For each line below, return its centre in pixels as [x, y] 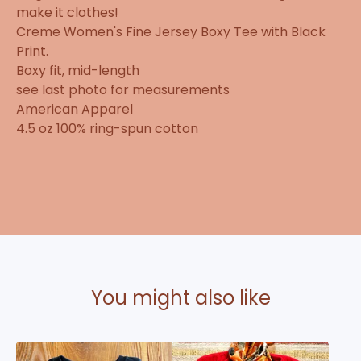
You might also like [180, 297]
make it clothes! [67, 12]
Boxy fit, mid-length [78, 70]
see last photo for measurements [123, 89]
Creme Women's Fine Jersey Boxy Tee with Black [171, 31]
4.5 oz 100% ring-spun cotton [107, 128]
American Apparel [75, 109]
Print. [32, 51]
